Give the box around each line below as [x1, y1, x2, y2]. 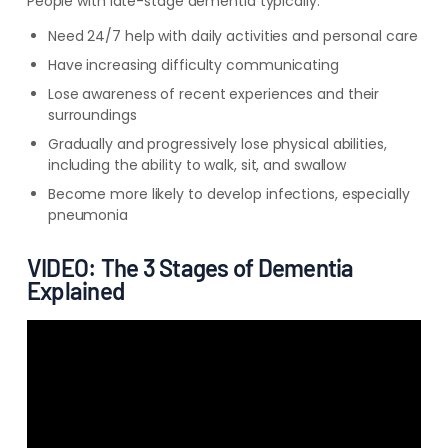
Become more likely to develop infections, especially [47, 184, 410, 204]
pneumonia [47, 205, 128, 225]
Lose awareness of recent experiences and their [47, 84, 380, 104]
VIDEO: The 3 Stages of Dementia [26, 253, 354, 282]
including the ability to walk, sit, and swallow [47, 155, 347, 175]
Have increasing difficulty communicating [47, 55, 339, 75]
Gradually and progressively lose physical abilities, [47, 134, 387, 154]
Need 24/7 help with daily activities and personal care [47, 26, 418, 46]
